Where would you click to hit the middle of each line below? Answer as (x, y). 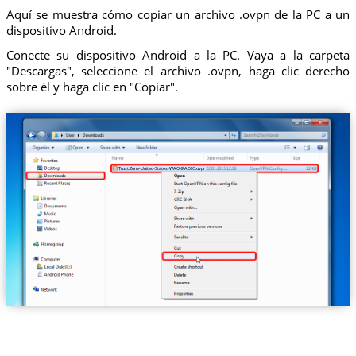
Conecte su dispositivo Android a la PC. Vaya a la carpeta (178, 55)
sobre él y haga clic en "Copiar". (92, 87)
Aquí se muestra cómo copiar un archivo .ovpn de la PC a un (178, 14)
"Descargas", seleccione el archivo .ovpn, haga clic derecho (178, 71)
